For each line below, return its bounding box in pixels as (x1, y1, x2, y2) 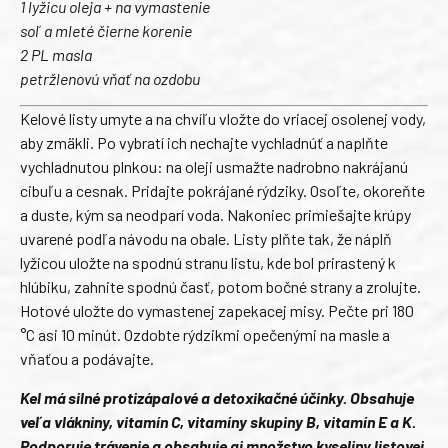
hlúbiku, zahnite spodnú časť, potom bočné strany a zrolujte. (20, 277, 421, 297)
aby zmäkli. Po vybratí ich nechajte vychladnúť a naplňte (20, 133, 388, 153)
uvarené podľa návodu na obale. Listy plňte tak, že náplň (20, 229, 392, 249)
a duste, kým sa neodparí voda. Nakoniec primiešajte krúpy (20, 205, 411, 225)
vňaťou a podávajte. (20, 349, 154, 369)
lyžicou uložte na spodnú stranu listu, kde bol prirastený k (20, 253, 396, 273)
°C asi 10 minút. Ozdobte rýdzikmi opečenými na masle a (20, 325, 390, 345)
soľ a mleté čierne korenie (20, 20, 192, 40)
